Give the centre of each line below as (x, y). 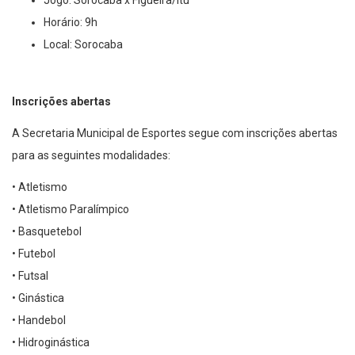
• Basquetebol (47, 231)
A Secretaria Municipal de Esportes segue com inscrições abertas (175, 133)
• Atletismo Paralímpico (71, 209)
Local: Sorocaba (83, 44)
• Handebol (39, 320)
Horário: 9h (71, 22)
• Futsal (30, 275)
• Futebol (34, 253)
